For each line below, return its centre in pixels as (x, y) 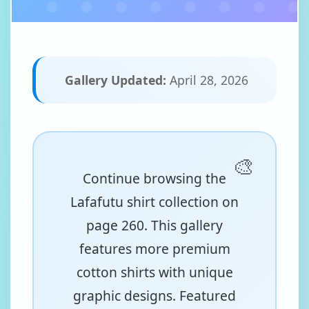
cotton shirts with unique (154, 272)
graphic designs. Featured (154, 296)
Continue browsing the (154, 178)
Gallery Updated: (115, 80)
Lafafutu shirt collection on (154, 202)
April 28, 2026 (207, 80)
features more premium (154, 249)
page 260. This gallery (154, 225)
